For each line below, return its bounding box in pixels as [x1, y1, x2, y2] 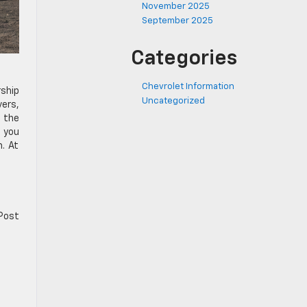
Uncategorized [142, 97, 205, 106]
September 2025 [142, 16, 213, 25]
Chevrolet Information [142, 82, 234, 91]
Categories [131, 49, 237, 69]
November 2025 [142, 2, 210, 11]
